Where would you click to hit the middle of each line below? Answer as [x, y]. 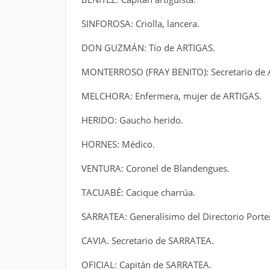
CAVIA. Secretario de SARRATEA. [147, 240]
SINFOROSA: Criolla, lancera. [140, 24]
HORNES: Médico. [118, 144]
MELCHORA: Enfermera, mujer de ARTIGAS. [171, 96]
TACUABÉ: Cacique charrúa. [138, 192]
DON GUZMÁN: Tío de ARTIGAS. [148, 48]
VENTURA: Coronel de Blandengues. [155, 168]
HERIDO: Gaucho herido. [132, 120]
